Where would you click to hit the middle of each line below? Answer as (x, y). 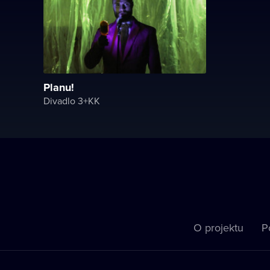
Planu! (59, 87)
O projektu (218, 227)
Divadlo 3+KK (72, 100)
